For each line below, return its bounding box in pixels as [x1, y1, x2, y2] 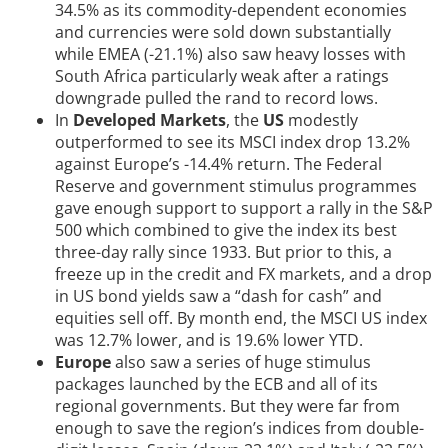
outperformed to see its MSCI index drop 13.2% [55, 131, 410, 154]
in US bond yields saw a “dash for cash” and [55, 285, 382, 308]
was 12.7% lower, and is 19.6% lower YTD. [55, 329, 363, 352]
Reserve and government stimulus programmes [55, 175, 417, 198]
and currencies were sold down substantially [55, 21, 391, 44]
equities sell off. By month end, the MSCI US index [55, 307, 427, 330]
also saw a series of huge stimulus [111, 351, 371, 374]
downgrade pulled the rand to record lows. [55, 87, 378, 110]
